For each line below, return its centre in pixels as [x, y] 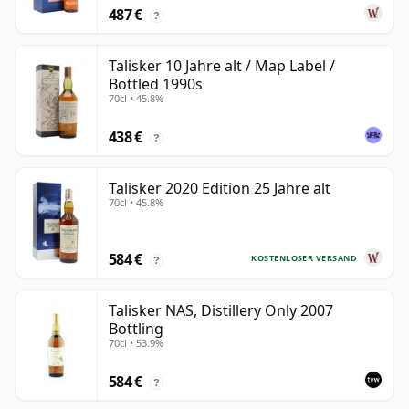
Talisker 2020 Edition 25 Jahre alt [220, 189]
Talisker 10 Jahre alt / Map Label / [222, 66]
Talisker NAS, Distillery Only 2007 [221, 311]
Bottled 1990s [156, 84]
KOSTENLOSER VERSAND [304, 257]
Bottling [136, 329]
